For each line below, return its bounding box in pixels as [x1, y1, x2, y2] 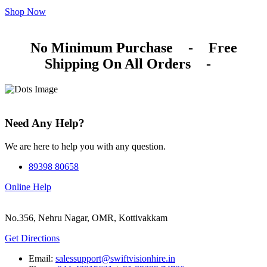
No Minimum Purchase [30, 40, 173, 56]
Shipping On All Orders [44, 56, 191, 72]
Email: [29, 253, 55, 263]
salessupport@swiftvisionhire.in [55, 253, 175, 263]
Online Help [5, 181, 51, 192]
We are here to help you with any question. [5, 141, 166, 151]
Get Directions [5, 232, 60, 243]
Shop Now [5, 7, 46, 17]
